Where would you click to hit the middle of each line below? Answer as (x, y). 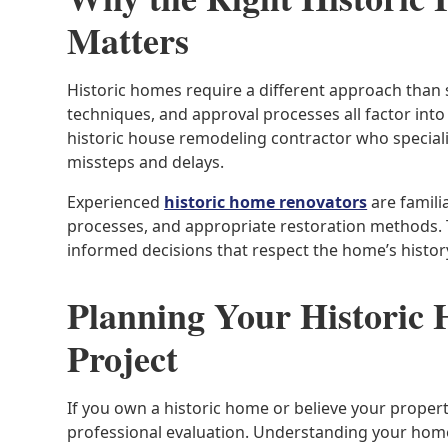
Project (123, 358)
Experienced (116, 202)
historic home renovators (266, 202)
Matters (128, 40)
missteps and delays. (146, 162)
